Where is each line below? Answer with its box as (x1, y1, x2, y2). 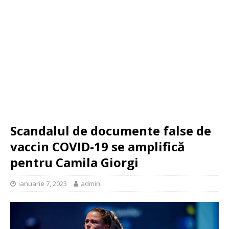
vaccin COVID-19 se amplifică (10, 138, 185, 155)
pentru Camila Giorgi (10, 154, 139, 171)
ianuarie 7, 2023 (18, 179, 67, 188)
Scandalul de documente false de (10, 122, 211, 139)
